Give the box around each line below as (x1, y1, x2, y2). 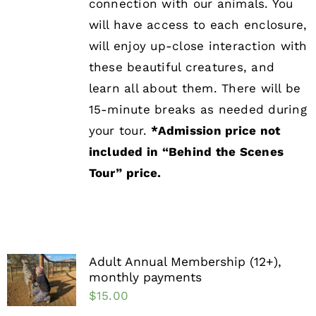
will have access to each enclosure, (88, 18, 308, 32)
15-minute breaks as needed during (88, 102, 307, 117)
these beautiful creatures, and (88, 60, 275, 75)
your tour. (88, 123, 152, 138)
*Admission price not (151, 123, 281, 138)
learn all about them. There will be (88, 81, 301, 96)
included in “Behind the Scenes (88, 145, 284, 159)
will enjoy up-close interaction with (88, 39, 308, 54)
